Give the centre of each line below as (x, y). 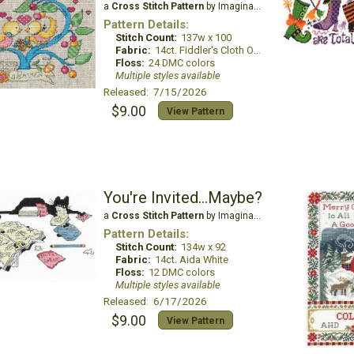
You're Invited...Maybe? (183, 198)
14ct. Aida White (191, 260)
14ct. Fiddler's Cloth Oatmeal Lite (204, 50)
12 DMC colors (181, 272)
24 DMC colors (181, 63)
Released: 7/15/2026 (155, 92)
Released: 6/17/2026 (155, 301)
